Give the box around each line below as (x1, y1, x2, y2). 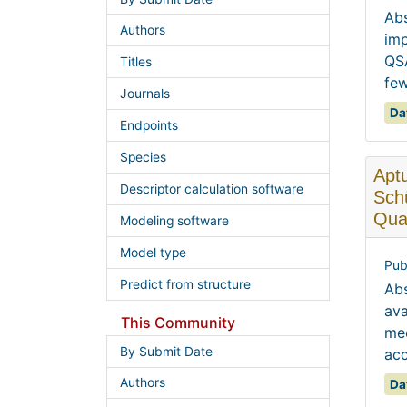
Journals (119, 86, 170, 102)
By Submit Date (119, 343, 213, 359)
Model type (119, 244, 186, 260)
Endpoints (119, 118, 178, 134)
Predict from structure (119, 276, 251, 292)
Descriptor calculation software (119, 181, 303, 196)
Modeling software (119, 213, 229, 228)
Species (119, 150, 166, 165)
